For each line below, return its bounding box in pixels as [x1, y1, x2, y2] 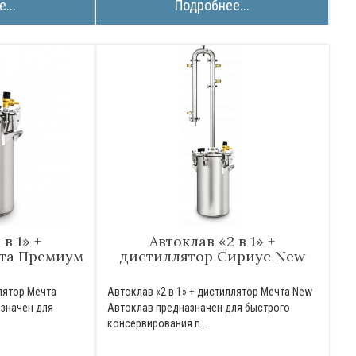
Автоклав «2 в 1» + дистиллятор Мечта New [107, 285, 313, 298]
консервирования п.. [107, 317, 206, 330]
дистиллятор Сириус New [119, 247, 305, 265]
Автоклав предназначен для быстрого [107, 301, 291, 314]
